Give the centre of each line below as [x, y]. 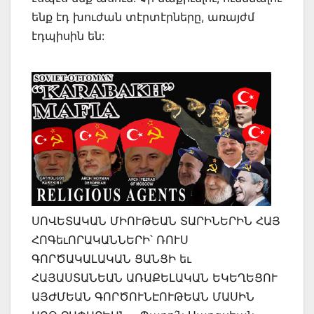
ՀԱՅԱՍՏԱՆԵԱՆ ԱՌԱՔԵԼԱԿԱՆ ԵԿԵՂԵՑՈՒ [155, 277]
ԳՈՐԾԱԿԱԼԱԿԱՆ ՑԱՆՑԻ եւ [111, 258]
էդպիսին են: [68, 35]
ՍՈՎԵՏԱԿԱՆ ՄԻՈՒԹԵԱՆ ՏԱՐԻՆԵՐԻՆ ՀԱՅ [156, 220]
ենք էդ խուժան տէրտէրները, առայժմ [143, 16]
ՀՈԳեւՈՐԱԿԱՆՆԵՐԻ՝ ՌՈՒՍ [110, 239]
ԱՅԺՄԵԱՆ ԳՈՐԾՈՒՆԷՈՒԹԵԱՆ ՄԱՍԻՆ [143, 296]
